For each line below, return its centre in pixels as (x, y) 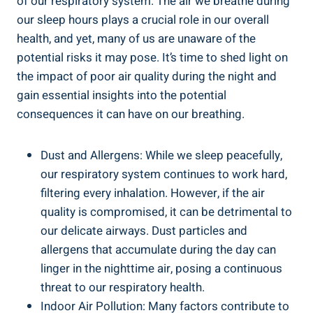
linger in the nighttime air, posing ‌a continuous (161, 268)
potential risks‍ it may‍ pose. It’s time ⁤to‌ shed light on (152, 57)
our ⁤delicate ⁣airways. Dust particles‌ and (144, 231)
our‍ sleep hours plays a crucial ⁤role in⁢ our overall (143, 20)
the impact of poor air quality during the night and (147, 76)
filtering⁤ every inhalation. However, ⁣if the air (153, 193)
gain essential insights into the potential (122, 95)
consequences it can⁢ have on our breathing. (131, 114)
